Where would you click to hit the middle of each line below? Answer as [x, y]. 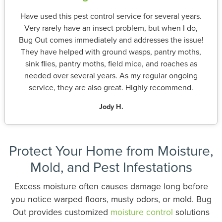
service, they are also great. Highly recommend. [111, 87]
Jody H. [111, 106]
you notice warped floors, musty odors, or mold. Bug [111, 199]
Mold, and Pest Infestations [111, 167]
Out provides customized [61, 212]
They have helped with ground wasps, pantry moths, [111, 51]
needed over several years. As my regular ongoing [111, 75]
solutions [191, 212]
